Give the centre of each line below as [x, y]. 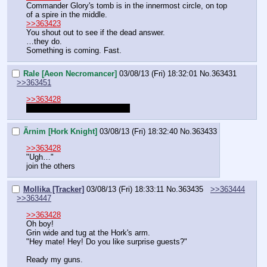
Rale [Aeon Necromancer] [70, 73]
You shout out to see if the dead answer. [96, 33]
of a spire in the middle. [67, 15]
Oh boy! [40, 224]
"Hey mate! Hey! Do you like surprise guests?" [107, 242]
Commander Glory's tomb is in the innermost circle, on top [127, 6]
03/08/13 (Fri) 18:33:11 [125, 189]
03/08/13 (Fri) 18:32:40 [139, 131]
